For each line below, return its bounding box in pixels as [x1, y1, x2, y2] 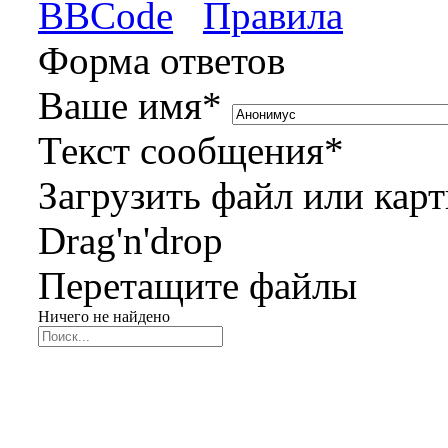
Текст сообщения [38, 128, 324, 172]
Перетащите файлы [38, 263, 357, 307]
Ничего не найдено [38, 307, 170, 325]
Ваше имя [38, 83, 202, 127]
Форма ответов [38, 38, 285, 82]
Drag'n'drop [38, 218, 223, 262]
